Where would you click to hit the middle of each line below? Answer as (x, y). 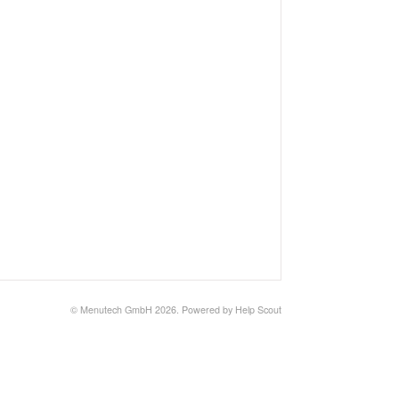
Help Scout (258, 310)
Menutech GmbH (116, 310)
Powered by (208, 310)
